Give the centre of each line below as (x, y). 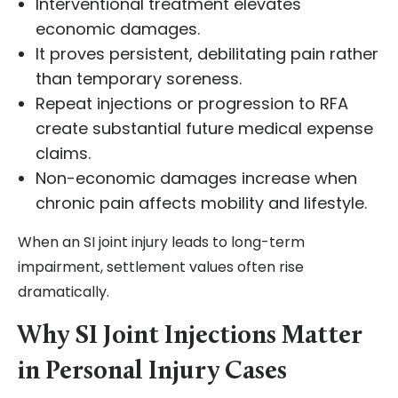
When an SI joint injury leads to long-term (161, 243)
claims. (63, 154)
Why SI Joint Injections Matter (190, 337)
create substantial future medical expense (204, 129)
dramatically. (64, 292)
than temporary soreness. (139, 79)
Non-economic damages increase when (196, 179)
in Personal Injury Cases (152, 372)
